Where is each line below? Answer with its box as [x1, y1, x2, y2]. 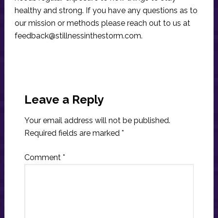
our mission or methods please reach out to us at [14, 18, 190, 28]
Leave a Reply [24, 92, 104, 107]
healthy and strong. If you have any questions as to [14, 5, 198, 15]
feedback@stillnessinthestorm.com [14, 31, 141, 40]
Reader [4, 73, 55, 90]
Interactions [4, 90, 89, 108]
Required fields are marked [24, 128, 122, 138]
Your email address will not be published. [24, 115, 170, 125]
